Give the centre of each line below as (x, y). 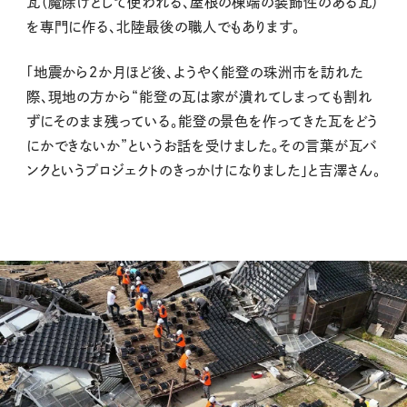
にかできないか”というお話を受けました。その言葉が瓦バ (202, 145)
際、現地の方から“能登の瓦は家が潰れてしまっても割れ (199, 96)
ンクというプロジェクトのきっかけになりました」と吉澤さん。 (203, 170)
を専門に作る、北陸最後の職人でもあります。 (163, 26)
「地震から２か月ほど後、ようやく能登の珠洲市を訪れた (194, 72)
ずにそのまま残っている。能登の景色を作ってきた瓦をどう (202, 121)
